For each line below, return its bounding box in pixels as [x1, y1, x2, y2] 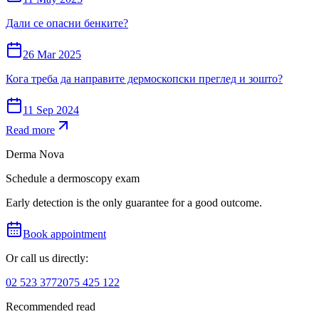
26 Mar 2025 [23, 48, 81, 61]
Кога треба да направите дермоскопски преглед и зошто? [6, 73, 283, 85]
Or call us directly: [6, 252, 88, 264]
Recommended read [6, 300, 95, 313]
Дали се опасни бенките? [6, 17, 128, 29]
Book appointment [23, 228, 106, 240]
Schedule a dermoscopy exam [6, 172, 140, 184]
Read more [6, 124, 55, 136]
